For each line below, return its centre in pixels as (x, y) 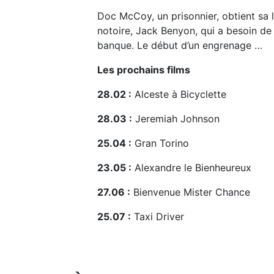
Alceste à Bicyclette (179, 94)
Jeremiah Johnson (176, 118)
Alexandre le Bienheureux (191, 167)
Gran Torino (160, 143)
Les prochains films (144, 69)
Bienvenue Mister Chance (190, 192)
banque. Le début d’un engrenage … (180, 45)
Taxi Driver (157, 216)
